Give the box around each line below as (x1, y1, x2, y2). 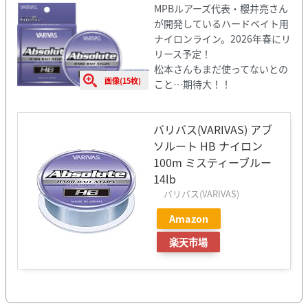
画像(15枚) (104, 74, 142, 86)
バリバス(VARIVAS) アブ (153, 120, 272, 137)
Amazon (169, 210, 208, 225)
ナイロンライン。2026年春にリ (153, 31, 291, 45)
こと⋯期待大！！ (153, 76, 231, 91)
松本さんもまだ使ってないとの (153, 61, 288, 76)
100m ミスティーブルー (153, 153, 272, 170)
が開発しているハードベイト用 (153, 16, 289, 30)
